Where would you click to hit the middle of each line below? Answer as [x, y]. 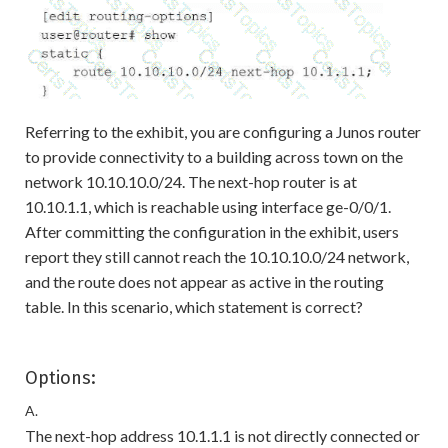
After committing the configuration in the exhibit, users [212, 232]
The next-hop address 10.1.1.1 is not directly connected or [222, 436]
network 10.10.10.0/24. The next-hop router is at [191, 182]
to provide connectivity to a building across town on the [214, 157]
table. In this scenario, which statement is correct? [194, 307]
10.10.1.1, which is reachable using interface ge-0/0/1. [208, 207]
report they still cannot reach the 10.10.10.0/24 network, [217, 257]
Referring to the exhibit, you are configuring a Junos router [223, 132]
